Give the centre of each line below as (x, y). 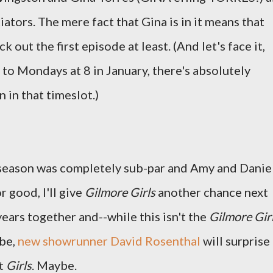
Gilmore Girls (120, 192)
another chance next (212, 192)
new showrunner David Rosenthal (109, 241)
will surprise (235, 241)
